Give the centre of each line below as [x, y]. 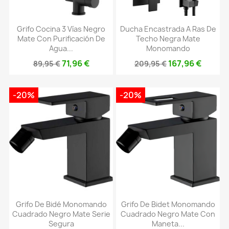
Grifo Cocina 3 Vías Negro [61, 29]
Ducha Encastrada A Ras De [168, 29]
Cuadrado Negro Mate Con [168, 214]
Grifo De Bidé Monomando [61, 204]
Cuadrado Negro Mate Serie [61, 214]
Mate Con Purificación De [61, 38]
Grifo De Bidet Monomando [168, 204]
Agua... [61, 48]
